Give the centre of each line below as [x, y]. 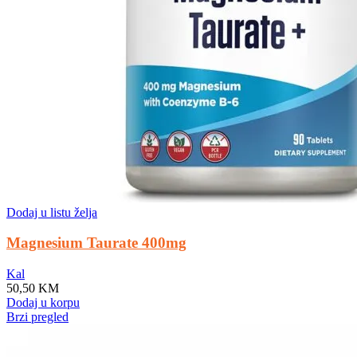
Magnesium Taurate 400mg [96, 243]
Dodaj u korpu [43, 303]
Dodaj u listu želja [52, 212]
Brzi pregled [37, 317]
